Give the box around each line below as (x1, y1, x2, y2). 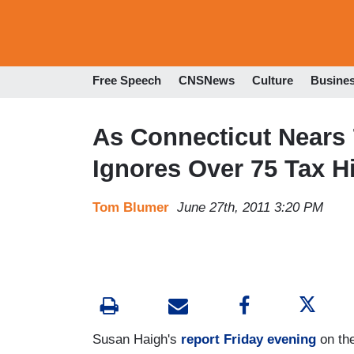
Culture (252, 73, 293, 88)
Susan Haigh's (92, 331, 181, 347)
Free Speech (92, 73, 161, 88)
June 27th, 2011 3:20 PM (177, 199, 323, 215)
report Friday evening (181, 331, 316, 347)
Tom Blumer (92, 199, 169, 215)
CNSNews (179, 73, 235, 88)
